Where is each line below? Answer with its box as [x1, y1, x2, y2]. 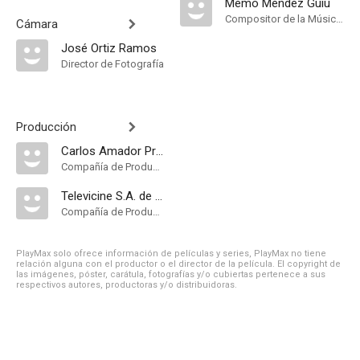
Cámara [16, 17, 58, 31]
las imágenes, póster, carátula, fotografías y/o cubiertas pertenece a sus [16, 269, 325, 280]
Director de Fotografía [61, 58, 164, 70]
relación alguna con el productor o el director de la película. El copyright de [16, 259, 341, 269]
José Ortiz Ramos [61, 41, 157, 55]
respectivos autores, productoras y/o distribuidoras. [16, 280, 237, 290]
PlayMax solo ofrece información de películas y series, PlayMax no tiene [16, 248, 326, 259]
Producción [16, 120, 76, 134]
